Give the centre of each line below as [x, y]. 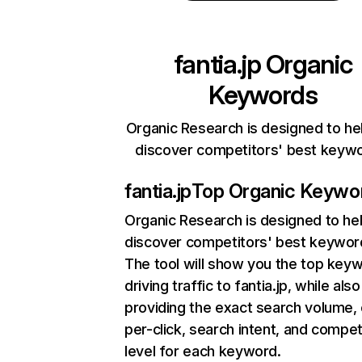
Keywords [263, 95]
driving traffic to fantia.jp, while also [242, 286]
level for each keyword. [203, 351]
